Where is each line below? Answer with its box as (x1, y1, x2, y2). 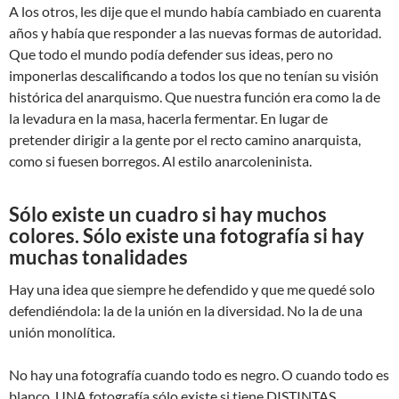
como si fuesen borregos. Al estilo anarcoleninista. (9, 152, 312, 170)
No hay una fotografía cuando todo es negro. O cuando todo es (9, 366, 389, 384)
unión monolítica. (9, 323, 115, 341)
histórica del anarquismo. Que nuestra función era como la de (9, 88, 380, 106)
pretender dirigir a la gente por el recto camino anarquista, (9, 131, 361, 149)
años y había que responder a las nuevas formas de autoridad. (9, 24, 381, 42)
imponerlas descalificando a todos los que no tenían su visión (9, 67, 379, 85)
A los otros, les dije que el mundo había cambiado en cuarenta (9, 3, 381, 20)
